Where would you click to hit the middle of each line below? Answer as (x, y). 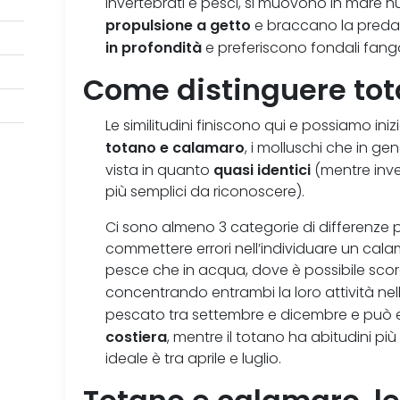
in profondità (154, 48)
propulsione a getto (179, 25)
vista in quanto (160, 171)
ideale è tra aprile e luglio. (194, 359)
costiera (137, 337)
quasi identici (262, 170)
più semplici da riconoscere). (205, 192)
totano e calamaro (175, 148)
